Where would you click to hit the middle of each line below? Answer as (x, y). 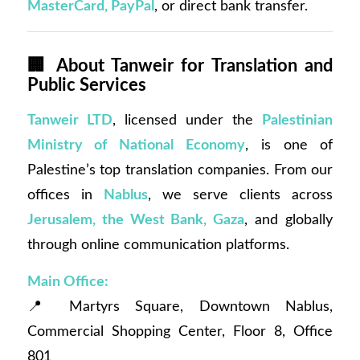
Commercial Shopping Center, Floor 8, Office (180, 332)
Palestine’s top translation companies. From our (180, 170)
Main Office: (67, 282)
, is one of (289, 145)
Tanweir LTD (70, 120)
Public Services (86, 85)
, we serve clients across (240, 194)
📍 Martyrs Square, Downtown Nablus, (180, 307)
